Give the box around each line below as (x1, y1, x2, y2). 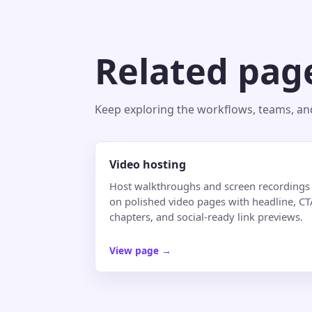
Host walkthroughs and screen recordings (109, 179, 310, 194)
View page (109, 243, 162, 257)
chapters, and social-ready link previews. (109, 210, 303, 224)
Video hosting (109, 156, 186, 172)
